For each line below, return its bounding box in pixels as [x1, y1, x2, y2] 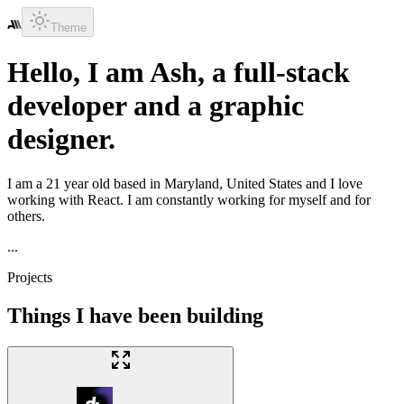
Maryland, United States [164, 175, 302, 191]
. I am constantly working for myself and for [120, 191, 371, 207]
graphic [209, 89, 304, 123]
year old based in [60, 175, 164, 191]
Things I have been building [7, 303, 263, 327]
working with [7, 191, 87, 207]
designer [7, 123, 108, 156]
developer [7, 89, 126, 123]
